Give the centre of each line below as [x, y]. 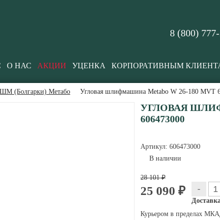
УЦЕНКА [89, 66]
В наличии [165, 158]
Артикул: [155, 147]
